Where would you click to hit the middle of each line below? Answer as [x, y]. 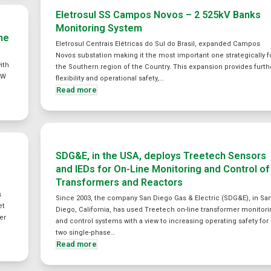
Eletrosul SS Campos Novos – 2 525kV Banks [158, 15]
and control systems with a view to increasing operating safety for [162, 221]
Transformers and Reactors [119, 182]
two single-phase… [86, 233]
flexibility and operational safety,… [110, 78]
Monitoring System [99, 28]
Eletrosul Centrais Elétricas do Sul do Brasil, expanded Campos [158, 44]
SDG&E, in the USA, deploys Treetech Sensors [161, 156]
